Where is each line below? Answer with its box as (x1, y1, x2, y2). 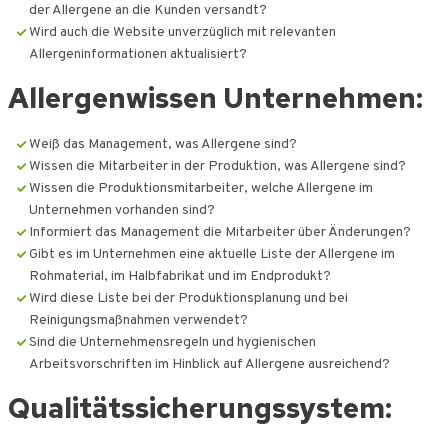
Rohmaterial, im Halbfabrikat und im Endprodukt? (28, 268, 331, 286)
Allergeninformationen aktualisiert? (28, 46, 247, 64)
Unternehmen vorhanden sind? (28, 202, 215, 220)
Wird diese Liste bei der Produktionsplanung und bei (28, 290, 348, 308)
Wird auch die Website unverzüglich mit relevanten (28, 24, 336, 42)
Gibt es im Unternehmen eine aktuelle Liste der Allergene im (28, 246, 395, 264)
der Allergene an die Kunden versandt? (28, 2, 267, 20)
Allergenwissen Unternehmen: (7, 79, 423, 118)
